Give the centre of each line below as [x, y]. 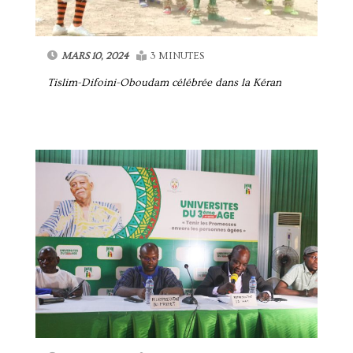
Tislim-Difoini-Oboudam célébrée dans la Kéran [165, 83]
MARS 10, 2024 [95, 56]
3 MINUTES [177, 56]
